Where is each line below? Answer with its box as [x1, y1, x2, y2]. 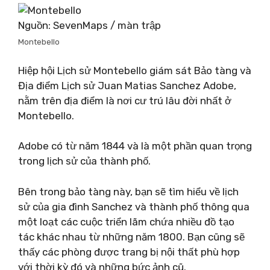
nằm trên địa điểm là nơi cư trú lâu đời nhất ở [18, 94, 231, 107]
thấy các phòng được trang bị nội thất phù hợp [18, 245, 240, 258]
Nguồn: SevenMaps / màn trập [18, 19, 161, 31]
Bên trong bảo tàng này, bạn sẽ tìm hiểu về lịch [18, 185, 239, 198]
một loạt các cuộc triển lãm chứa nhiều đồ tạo [18, 215, 234, 228]
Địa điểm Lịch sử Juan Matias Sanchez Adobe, [18, 79, 236, 92]
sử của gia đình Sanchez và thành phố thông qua [18, 200, 250, 213]
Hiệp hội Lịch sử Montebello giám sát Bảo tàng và [18, 64, 251, 77]
